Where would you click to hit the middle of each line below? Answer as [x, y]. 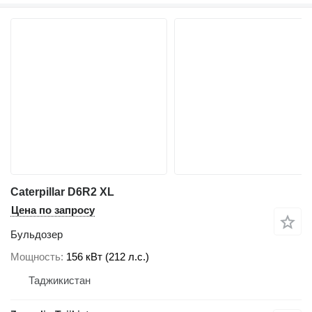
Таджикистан [60, 280]
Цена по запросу [53, 210]
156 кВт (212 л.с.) [108, 256]
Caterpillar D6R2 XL [62, 192]
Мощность [36, 256]
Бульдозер [37, 235]
